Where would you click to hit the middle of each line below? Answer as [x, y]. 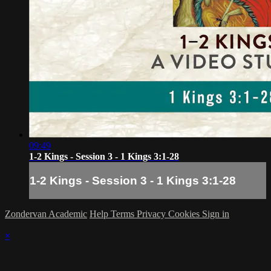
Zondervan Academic [46, 214]
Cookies [185, 214]
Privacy [152, 214]
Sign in [216, 214]
